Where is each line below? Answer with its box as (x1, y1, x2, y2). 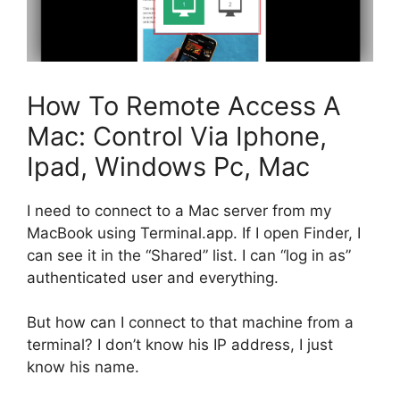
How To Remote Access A (27, 89, 341, 121)
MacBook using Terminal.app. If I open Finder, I (27, 223, 361, 242)
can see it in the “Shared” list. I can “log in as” (27, 246, 351, 264)
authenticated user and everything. (27, 268, 279, 287)
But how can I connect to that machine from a (27, 313, 354, 332)
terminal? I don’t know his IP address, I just (27, 336, 333, 354)
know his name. (27, 358, 139, 377)
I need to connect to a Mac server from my (27, 201, 331, 220)
